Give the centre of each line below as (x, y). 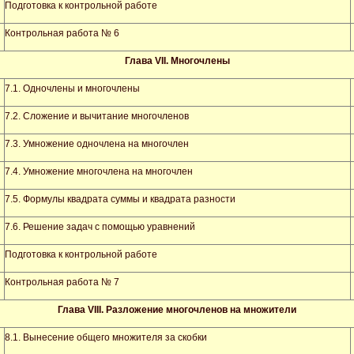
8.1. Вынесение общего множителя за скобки (106, 337)
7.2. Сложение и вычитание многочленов (97, 116)
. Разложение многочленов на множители (199, 310)
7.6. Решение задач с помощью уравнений (100, 227)
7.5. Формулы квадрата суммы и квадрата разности (120, 199)
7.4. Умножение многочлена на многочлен (99, 171)
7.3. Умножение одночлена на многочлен (97, 144)
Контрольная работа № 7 (62, 282)
